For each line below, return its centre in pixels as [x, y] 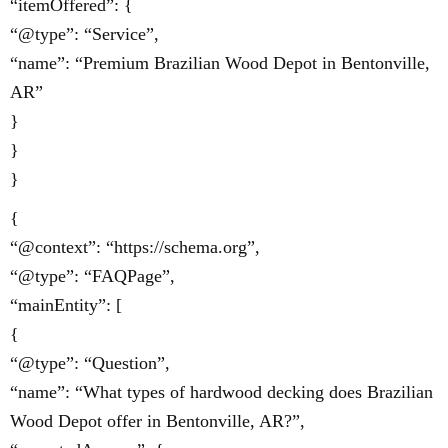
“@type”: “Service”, [84, 34]
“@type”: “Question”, [90, 363]
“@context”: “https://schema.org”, [135, 247]
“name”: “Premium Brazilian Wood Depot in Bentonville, [220, 63]
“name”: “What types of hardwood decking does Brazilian [221, 392]
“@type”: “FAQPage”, [92, 276]
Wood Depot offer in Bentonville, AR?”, [157, 421]
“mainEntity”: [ [66, 305]
